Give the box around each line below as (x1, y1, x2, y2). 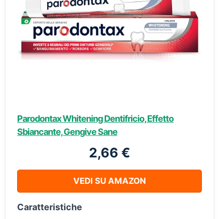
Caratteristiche (17, 202, 82, 212)
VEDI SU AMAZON (73, 176, 146, 186)
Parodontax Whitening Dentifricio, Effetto (17, 113, 174, 124)
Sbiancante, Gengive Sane (17, 127, 117, 137)
